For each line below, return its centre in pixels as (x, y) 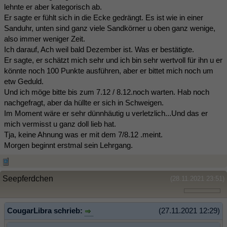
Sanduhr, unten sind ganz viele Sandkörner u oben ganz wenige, (110, 28)
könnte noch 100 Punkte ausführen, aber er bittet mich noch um (109, 71)
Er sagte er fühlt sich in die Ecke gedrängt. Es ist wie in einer (104, 18)
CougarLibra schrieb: (46, 211)
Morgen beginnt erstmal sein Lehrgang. (68, 145)
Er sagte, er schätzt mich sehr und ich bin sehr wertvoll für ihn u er (113, 60)
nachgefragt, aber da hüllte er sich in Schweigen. (84, 103)
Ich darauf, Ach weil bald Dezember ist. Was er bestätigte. (99, 50)
